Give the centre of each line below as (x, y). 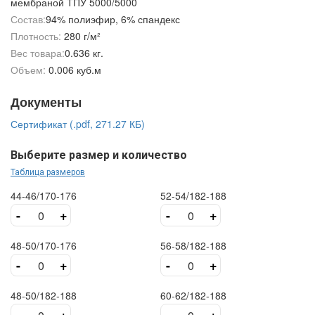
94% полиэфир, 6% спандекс (113, 19)
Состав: (28, 19)
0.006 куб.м (75, 70)
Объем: (28, 70)
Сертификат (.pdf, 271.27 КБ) (78, 124)
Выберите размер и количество (99, 155)
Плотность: (36, 36)
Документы (46, 102)
